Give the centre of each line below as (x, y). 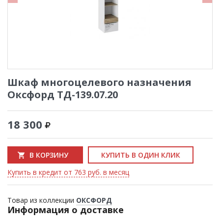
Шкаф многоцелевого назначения (99, 82)
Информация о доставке (66, 210)
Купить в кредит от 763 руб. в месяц (68, 172)
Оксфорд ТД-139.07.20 (63, 95)
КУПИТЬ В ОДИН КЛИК (141, 155)
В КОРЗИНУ (49, 155)
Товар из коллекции (42, 200)
